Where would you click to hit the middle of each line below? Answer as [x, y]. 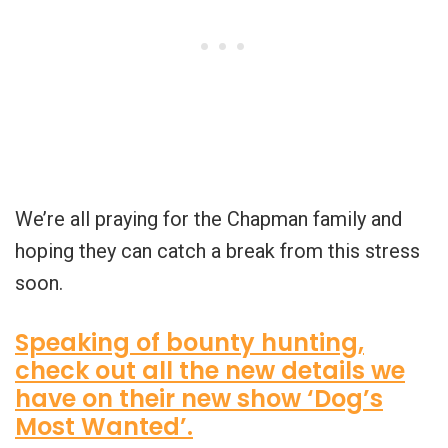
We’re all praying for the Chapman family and [208, 218]
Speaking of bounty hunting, [189, 342]
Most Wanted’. [104, 426]
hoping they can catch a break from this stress [217, 250]
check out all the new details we [210, 370]
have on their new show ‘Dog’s [199, 398]
